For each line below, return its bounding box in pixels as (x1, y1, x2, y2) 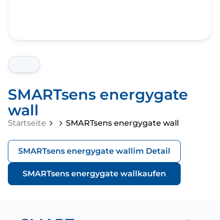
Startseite (8, 118, 46, 128)
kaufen (137, 169, 166, 178)
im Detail (133, 146, 170, 156)
